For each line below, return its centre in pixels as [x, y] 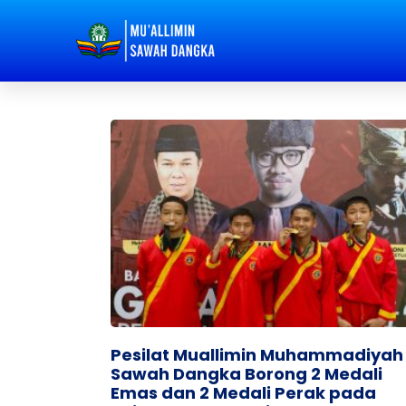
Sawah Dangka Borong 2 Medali [246, 373]
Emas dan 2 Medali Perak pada [243, 392]
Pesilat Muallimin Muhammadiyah [257, 354]
